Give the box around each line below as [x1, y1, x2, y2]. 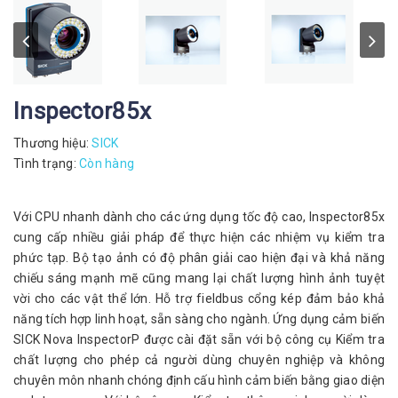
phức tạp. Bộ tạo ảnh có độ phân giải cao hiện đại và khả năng [13, 251, 385, 265]
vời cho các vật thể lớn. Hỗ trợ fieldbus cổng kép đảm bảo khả [13, 291, 385, 306]
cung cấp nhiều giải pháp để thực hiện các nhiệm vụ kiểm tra [13, 230, 385, 244]
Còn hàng [79, 156, 134, 171]
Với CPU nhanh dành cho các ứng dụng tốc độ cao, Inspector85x [13, 210, 385, 224]
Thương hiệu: [13, 136, 89, 150]
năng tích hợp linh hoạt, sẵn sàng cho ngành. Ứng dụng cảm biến [13, 312, 385, 326]
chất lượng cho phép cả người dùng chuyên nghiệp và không [13, 353, 385, 367]
